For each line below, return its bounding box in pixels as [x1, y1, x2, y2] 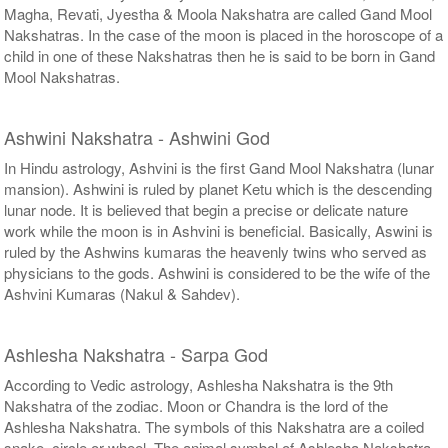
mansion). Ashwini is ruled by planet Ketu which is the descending [4, 177, 433, 199]
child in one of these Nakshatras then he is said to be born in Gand [4, 44, 436, 66]
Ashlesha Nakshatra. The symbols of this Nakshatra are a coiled [4, 415, 425, 437]
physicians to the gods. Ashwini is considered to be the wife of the [4, 261, 431, 283]
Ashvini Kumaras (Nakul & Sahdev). [4, 282, 241, 304]
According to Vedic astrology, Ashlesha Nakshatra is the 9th [4, 373, 394, 395]
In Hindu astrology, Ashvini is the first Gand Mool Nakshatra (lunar [4, 156, 435, 178]
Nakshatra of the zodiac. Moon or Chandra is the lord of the [4, 394, 389, 416]
